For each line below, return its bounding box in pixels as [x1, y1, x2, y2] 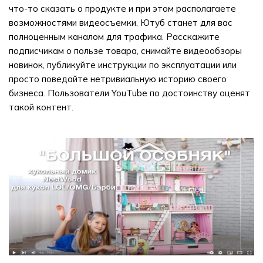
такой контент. [9, 102, 73, 113]
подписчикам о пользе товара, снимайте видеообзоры [9, 45, 242, 56]
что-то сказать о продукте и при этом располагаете [9, 3, 236, 14]
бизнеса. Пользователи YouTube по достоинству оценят [9, 87, 250, 99]
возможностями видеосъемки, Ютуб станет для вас [9, 17, 232, 28]
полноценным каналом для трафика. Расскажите [9, 31, 220, 42]
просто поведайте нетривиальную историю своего [9, 73, 227, 85]
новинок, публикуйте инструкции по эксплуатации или [9, 59, 237, 70]
